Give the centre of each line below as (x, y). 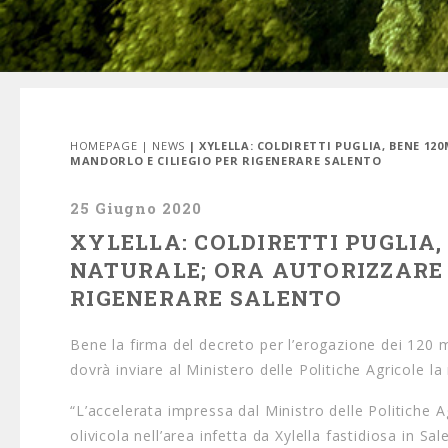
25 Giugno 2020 (136, 208)
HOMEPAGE (104, 145)
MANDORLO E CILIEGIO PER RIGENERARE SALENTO (226, 160)
